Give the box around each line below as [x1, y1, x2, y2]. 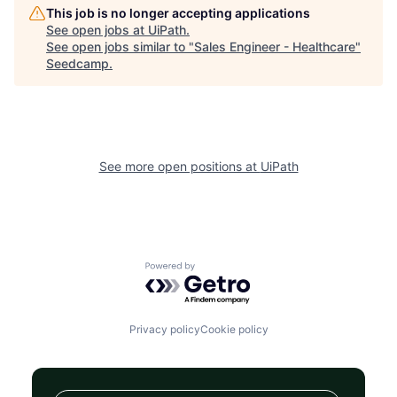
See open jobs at [46, 22, 148, 38]
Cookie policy [199, 323, 269, 337]
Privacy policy [128, 323, 200, 337]
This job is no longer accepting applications [46, 5, 310, 21]
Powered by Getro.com [144, 261, 300, 279]
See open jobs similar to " [46, 39, 194, 55]
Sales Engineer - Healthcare [194, 39, 355, 55]
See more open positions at [98, 159, 261, 175]
